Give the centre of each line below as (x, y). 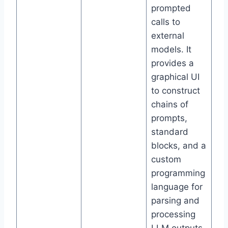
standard (169, 132)
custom (166, 160)
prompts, (169, 118)
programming (178, 173)
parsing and (175, 201)
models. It (171, 50)
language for (177, 187)
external (167, 36)
